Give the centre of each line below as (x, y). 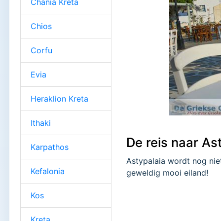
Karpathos (50, 147)
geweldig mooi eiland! (167, 173)
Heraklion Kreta (59, 98)
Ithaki (41, 123)
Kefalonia (48, 171)
